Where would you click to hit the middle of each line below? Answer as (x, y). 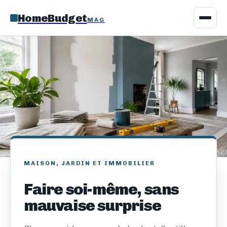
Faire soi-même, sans (101, 189)
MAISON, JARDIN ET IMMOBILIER (89, 163)
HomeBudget (52, 18)
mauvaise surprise (92, 205)
